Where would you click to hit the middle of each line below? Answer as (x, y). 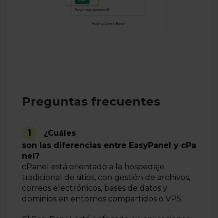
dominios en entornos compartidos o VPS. (102, 199)
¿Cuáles (60, 133)
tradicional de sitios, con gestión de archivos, (106, 178)
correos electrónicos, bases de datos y (95, 188)
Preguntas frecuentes (91, 102)
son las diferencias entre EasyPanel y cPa (109, 145)
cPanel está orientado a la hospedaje (93, 167)
